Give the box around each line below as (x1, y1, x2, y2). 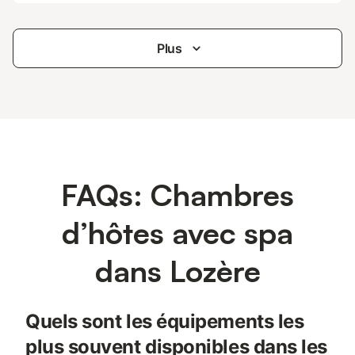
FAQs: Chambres (61, 176, 294, 213)
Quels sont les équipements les (25, 310, 304, 333)
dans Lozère (94, 252, 261, 289)
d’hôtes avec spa (62, 214, 293, 251)
